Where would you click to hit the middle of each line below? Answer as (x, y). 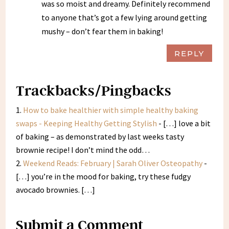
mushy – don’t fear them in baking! (102, 31)
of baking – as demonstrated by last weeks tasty (100, 137)
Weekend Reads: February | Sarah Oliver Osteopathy (113, 163)
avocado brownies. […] (56, 190)
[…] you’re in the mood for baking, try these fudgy (104, 177)
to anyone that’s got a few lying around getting (124, 18)
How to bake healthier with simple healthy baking (111, 110)
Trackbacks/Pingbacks (94, 90)
